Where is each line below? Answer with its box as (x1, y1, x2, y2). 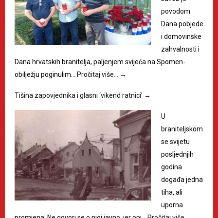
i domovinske (161, 33, 201, 40)
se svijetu (161, 138, 190, 145)
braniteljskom (161, 125, 203, 133)
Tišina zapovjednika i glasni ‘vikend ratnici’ (15, 91, 144, 99)
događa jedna (161, 176, 203, 183)
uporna (161, 201, 183, 209)
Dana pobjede (161, 20, 203, 28)
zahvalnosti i (161, 45, 200, 53)
